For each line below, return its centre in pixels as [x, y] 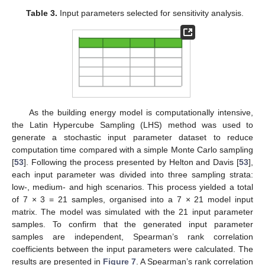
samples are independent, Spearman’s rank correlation [132, 236]
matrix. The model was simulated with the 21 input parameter [132, 211]
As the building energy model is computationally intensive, [141, 112]
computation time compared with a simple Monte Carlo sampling [132, 149]
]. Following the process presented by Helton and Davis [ [131, 162]
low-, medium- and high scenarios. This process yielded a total [132, 187]
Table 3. [42, 13]
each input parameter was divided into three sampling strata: [132, 174]
